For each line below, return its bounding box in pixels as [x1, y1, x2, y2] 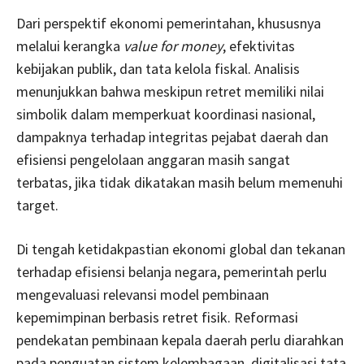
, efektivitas [223, 36, 295, 55]
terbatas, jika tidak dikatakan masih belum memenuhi [16, 172, 343, 192]
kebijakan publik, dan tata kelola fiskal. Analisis [16, 58, 300, 78]
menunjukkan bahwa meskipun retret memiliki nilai [16, 81, 324, 101]
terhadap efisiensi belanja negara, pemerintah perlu [16, 262, 327, 281]
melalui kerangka [16, 36, 123, 55]
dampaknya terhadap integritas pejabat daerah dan [16, 127, 328, 146]
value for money [123, 36, 223, 55]
